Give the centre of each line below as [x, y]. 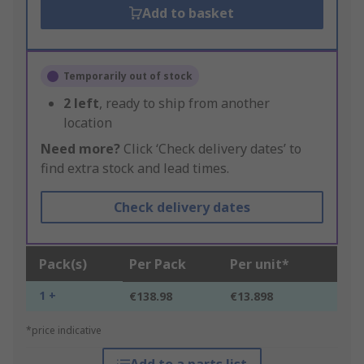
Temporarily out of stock [128, 76]
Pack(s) [63, 264]
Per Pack [158, 264]
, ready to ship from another [184, 104]
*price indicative [64, 331]
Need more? [80, 149]
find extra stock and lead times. [135, 169]
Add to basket [188, 13]
